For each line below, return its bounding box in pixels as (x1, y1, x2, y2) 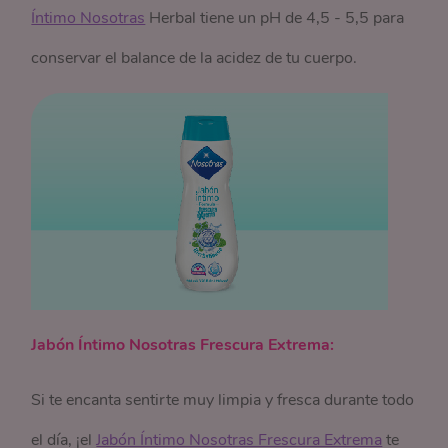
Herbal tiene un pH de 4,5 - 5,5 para (145, 7, 405, 29)
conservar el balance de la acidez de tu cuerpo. (31, 47, 358, 69)
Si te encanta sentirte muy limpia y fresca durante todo (31, 389, 415, 411)
